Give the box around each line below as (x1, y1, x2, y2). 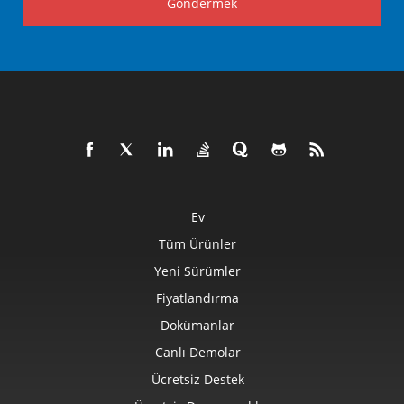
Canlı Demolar (154, 344, 241, 361)
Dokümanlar (161, 317, 234, 334)
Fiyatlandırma (156, 289, 239, 307)
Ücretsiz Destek (151, 371, 244, 388)
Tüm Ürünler (159, 235, 236, 252)
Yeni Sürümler (154, 262, 241, 280)
